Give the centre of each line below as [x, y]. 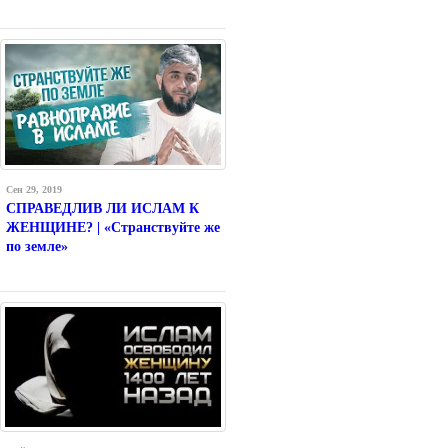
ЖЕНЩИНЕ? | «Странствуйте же [113, 228]
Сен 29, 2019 [34, 190]
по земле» [37, 247]
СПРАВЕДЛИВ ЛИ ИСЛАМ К [102, 209]
